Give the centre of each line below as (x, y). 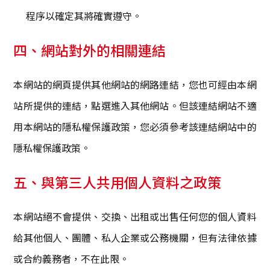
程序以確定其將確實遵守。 (84, 16)
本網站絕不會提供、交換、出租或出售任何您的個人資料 (135, 217)
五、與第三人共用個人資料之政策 (118, 182)
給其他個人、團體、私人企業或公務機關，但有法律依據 (135, 238)
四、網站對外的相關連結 (90, 50)
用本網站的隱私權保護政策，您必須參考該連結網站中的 (135, 127)
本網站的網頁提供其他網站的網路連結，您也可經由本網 (135, 85)
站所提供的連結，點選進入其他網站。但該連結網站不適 (135, 106)
